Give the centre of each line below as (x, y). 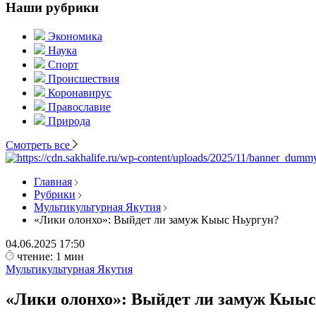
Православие (79, 107)
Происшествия (84, 79)
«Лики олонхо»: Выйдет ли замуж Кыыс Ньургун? (159, 220)
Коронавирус (80, 93)
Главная (53, 182)
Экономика (75, 36)
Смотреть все (39, 145)
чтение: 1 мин (50, 256)
